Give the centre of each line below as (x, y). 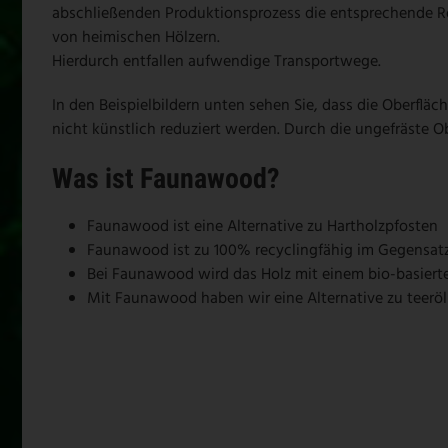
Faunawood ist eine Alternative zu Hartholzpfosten (262, 226)
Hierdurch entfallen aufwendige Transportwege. (216, 61)
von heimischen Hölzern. (136, 37)
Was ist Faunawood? (166, 178)
